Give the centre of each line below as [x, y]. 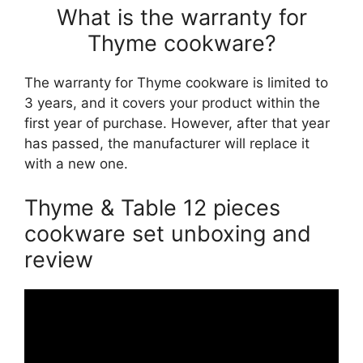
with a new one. [76, 164]
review [59, 259]
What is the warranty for [181, 17]
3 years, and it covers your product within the [172, 103]
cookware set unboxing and [168, 233]
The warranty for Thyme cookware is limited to [176, 83]
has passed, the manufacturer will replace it [167, 143]
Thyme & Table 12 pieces [152, 207]
